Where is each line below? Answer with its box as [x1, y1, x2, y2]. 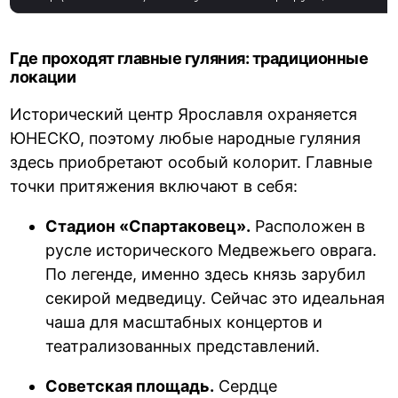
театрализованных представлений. [45, 337, 321, 356]
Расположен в [251, 217, 366, 236]
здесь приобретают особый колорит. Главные [10, 153, 373, 172]
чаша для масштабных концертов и [45, 313, 323, 332]
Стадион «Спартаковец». [45, 217, 251, 236]
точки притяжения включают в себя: [10, 177, 298, 196]
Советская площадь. [45, 377, 215, 396]
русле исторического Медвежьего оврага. [45, 241, 378, 260]
